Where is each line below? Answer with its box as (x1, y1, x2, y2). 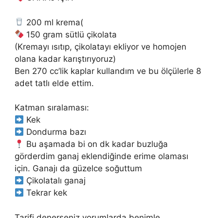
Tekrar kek (24, 188, 68, 198)
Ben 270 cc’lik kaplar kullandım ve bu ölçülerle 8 (15, 66, 201, 76)
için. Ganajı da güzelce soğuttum (15, 163, 142, 174)
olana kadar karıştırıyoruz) (15, 54, 116, 64)
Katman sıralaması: (15, 103, 89, 113)
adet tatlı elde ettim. (15, 78, 94, 88)
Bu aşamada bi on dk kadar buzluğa (24, 139, 168, 149)
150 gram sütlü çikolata (24, 29, 117, 39)
